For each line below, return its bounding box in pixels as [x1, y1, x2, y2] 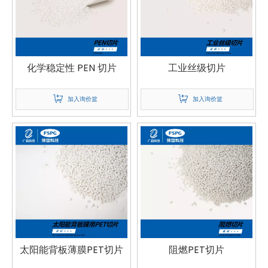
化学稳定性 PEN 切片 [26, 61, 117, 75]
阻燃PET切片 [169, 243, 224, 257]
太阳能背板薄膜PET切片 [20, 243, 123, 257]
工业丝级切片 [167, 61, 226, 75]
